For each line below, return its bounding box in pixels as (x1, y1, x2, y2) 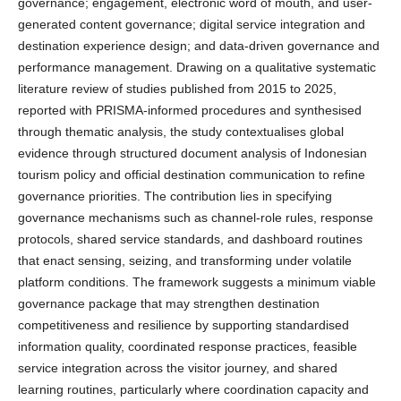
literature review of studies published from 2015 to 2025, (17, 81, 337, 97)
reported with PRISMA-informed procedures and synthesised (17, 103, 362, 118)
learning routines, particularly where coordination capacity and (17, 382, 369, 397)
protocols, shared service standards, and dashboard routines (17, 232, 363, 247)
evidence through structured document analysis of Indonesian (17, 146, 367, 161)
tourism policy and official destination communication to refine (17, 167, 365, 183)
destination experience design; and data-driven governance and (17, 38, 380, 54)
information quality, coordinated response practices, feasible (17, 339, 357, 354)
